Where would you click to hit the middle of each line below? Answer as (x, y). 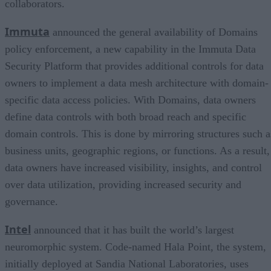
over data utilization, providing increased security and (123, 184)
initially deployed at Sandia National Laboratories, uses (127, 263)
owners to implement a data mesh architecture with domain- (137, 83)
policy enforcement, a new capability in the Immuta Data (130, 49)
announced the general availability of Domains (154, 32)
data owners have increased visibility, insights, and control (133, 167)
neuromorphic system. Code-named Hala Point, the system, (135, 247)
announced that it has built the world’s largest (132, 230)
